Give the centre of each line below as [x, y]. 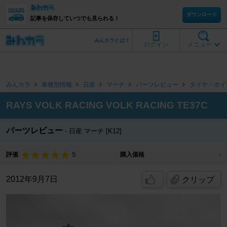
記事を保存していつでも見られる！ [75, 18]
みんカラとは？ [112, 40]
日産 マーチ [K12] [95, 131]
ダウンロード [202, 14]
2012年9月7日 [32, 179]
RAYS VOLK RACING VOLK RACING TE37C [107, 105]
